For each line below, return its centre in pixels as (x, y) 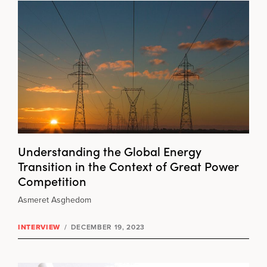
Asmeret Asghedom (55, 200)
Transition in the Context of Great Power (128, 165)
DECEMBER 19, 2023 (107, 227)
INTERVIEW (39, 227)
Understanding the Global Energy (110, 150)
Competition (52, 180)
